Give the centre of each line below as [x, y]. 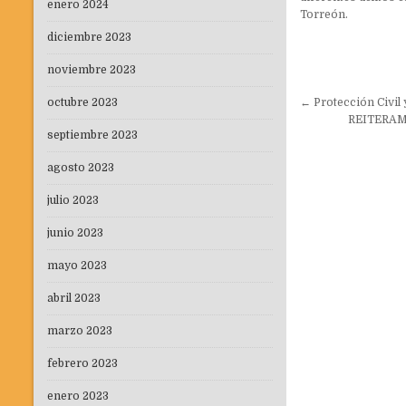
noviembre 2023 [92, 70]
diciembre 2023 [89, 38]
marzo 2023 [80, 331]
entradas [345, 147]
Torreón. [324, 14]
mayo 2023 [77, 266]
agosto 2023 [81, 168]
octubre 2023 [82, 103]
